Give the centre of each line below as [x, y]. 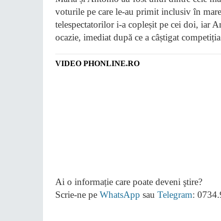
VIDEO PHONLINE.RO [97, 63]
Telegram [175, 195]
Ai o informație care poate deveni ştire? [129, 182]
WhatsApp [120, 195]
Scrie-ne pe [77, 195]
